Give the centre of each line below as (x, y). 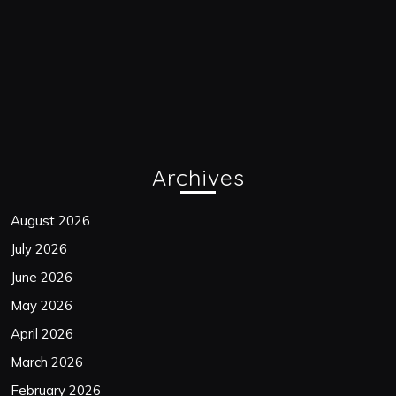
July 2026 (39, 248)
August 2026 (50, 220)
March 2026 (47, 362)
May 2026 (42, 305)
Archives (198, 177)
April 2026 (42, 333)
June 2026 (42, 277)
